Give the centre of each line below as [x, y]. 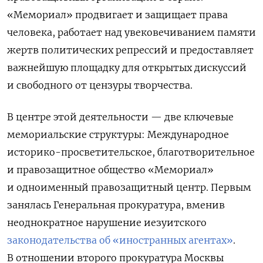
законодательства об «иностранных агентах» [120, 240]
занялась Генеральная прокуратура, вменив [116, 205]
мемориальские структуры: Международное [118, 135]
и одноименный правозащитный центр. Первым [129, 188]
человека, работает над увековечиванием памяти [131, 33]
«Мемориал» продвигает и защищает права [117, 15]
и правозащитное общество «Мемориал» [110, 170]
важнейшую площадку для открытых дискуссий [127, 68]
